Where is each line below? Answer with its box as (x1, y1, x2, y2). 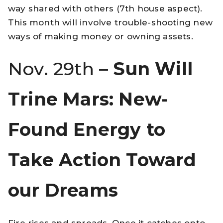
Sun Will (113, 57, 193, 80)
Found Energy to (8, 118, 166, 140)
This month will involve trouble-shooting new (8, 17, 213, 27)
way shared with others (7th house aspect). (8, 3, 203, 13)
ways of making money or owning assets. (8, 31, 193, 41)
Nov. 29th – (8, 57, 113, 80)
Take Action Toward (8, 148, 197, 171)
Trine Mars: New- (8, 88, 169, 110)
